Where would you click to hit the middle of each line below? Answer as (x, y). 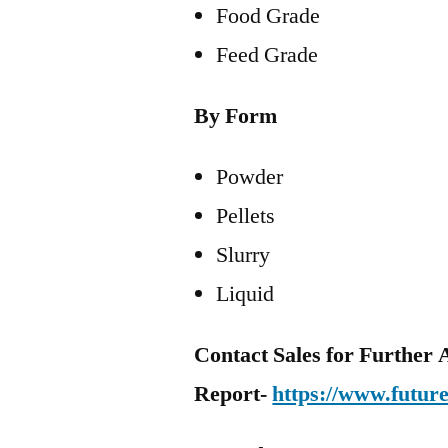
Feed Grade (267, 55)
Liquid (245, 294)
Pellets (246, 216)
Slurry (243, 255)
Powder (250, 177)
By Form (236, 116)
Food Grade (268, 16)
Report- (233, 394)
